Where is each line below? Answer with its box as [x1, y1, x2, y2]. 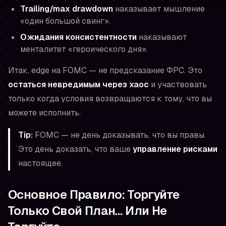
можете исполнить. [8, 107, 81, 119]
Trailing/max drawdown [20, 4, 113, 15]
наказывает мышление [113, 4, 205, 15]
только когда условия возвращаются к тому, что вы [8, 93, 212, 104]
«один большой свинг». [20, 16, 110, 27]
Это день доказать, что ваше [18, 144, 133, 155]
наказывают [137, 32, 187, 43]
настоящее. [18, 158, 63, 169]
